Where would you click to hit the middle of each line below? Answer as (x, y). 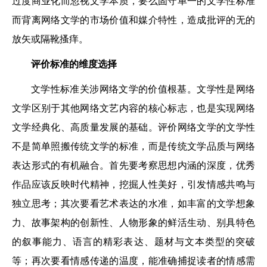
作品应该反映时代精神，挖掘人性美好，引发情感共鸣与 (133, 184)
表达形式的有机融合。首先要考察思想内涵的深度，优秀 (133, 165)
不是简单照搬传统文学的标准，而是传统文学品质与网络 (133, 146)
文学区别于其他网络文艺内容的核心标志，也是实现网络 (133, 108)
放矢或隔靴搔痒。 (50, 39)
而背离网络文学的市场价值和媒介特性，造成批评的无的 (133, 20)
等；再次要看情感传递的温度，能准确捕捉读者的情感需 (133, 261)
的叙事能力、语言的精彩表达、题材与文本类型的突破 (133, 242)
